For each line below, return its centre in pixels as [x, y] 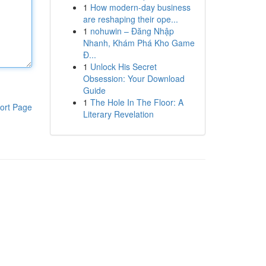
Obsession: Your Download [134, 78]
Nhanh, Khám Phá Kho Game [139, 43]
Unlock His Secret [123, 66]
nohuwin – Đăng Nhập [132, 31]
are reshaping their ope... [130, 19]
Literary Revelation [118, 114]
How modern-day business [140, 7]
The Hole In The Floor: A [137, 102]
